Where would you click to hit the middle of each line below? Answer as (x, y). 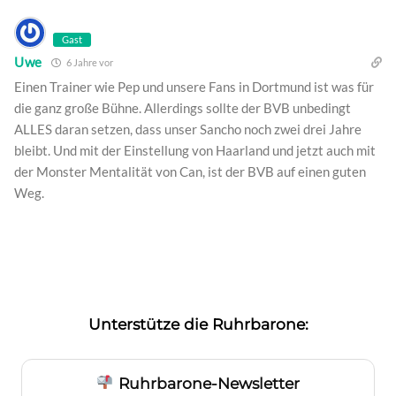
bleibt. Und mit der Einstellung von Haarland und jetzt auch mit (195, 150)
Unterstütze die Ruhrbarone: (198, 324)
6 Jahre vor (89, 62)
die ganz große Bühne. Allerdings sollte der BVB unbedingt (183, 107)
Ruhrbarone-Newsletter (206, 383)
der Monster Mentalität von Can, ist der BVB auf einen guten (190, 171)
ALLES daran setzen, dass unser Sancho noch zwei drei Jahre (188, 129)
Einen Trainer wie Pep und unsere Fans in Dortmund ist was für (194, 86)
